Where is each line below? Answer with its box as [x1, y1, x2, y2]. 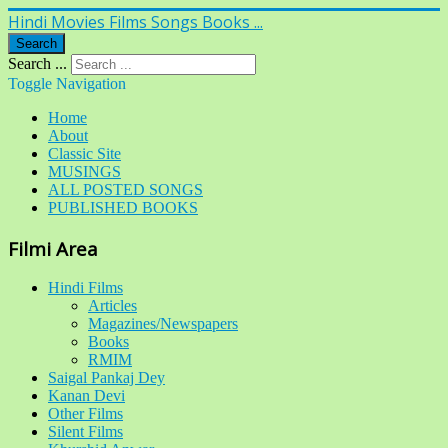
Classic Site [48, 145, 121, 162]
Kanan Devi [48, 387, 125, 405]
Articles [88, 297, 137, 315]
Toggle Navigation [8, 75, 126, 92]
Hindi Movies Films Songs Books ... [8, 11, 263, 33]
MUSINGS [48, 163, 121, 180]
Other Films [48, 405, 123, 423]
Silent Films [48, 423, 123, 441]
